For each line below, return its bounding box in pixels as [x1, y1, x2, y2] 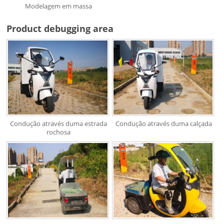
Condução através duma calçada [115, 119, 212, 128]
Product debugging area [6, 22, 114, 34]
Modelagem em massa [24, 1, 92, 10]
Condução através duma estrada [9, 119, 107, 128]
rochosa [46, 127, 70, 137]
